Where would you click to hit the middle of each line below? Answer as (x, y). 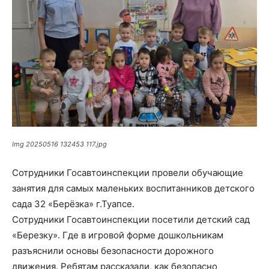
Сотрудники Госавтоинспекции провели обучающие (128, 172)
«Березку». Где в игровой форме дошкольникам (118, 235)
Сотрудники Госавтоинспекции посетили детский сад (131, 219)
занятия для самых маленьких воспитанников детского (133, 188)
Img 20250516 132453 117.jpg (59, 144)
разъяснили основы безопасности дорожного (113, 250)
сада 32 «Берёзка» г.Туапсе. (73, 204)
